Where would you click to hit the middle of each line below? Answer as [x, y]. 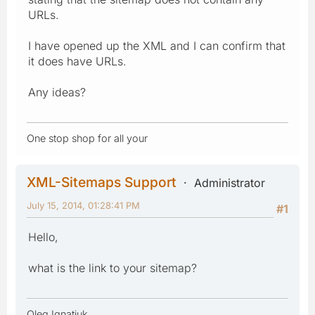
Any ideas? [57, 92]
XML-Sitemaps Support [102, 182]
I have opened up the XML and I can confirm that [157, 45]
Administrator [230, 182]
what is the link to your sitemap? [112, 268]
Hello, [43, 237]
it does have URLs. [77, 61]
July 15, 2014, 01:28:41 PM [83, 205]
